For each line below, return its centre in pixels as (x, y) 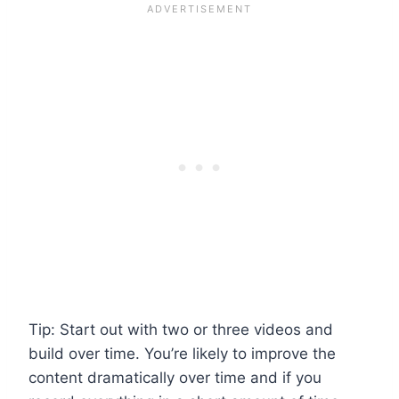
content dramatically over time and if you (175, 377)
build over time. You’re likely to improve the (182, 353)
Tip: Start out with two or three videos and (181, 329)
